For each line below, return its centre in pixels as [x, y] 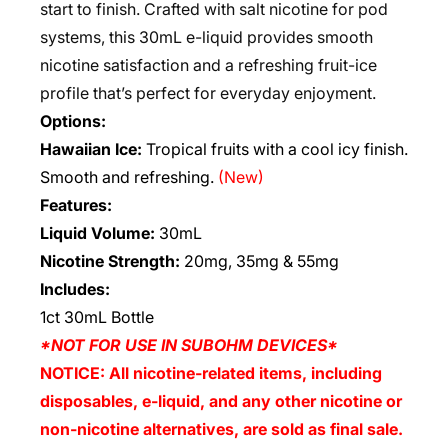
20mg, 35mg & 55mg [261, 261]
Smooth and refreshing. [129, 177]
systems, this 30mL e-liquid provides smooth [206, 37]
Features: [76, 205]
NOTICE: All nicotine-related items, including [211, 373]
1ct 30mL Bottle [97, 317]
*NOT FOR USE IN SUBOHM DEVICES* [189, 345]
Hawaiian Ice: [93, 149]
